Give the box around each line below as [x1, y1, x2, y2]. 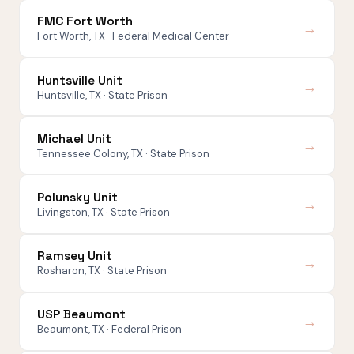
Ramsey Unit [37, 248, 113, 265]
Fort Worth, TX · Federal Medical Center [37, 29, 230, 43]
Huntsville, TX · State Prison [37, 88, 168, 102]
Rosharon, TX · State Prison [37, 264, 168, 278]
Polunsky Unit [37, 190, 119, 205]
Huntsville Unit [37, 72, 123, 88]
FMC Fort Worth [37, 13, 134, 30]
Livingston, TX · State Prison [37, 205, 171, 219]
